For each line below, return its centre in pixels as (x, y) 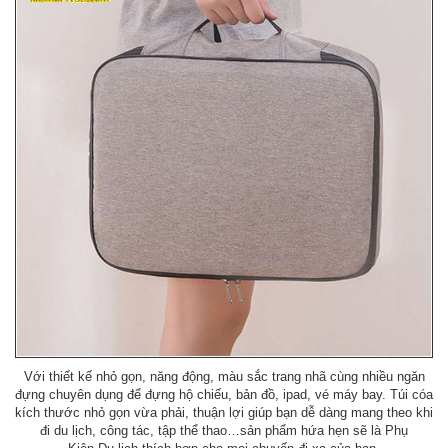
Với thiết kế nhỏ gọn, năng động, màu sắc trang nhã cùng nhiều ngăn (224, 376)
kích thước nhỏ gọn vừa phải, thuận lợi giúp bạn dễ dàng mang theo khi (224, 412)
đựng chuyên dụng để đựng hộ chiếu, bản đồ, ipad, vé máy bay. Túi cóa (224, 394)
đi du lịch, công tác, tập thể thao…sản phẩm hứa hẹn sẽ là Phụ (224, 430)
